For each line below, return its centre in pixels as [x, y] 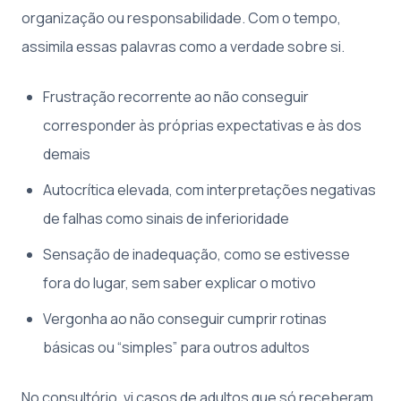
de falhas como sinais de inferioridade [166, 219]
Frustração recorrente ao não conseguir [176, 97]
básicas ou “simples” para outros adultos [176, 348]
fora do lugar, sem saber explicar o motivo [179, 283]
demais [67, 154]
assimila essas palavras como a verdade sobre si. [183, 47]
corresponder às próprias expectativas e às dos [202, 126]
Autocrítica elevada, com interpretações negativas [209, 190]
